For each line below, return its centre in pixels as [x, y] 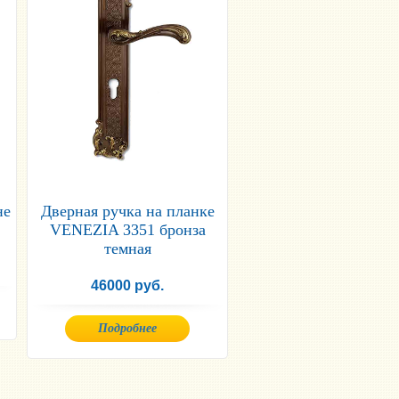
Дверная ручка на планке [127, 211]
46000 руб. [127, 285]
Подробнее [127, 328]
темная [127, 248]
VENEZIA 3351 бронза [127, 230]
